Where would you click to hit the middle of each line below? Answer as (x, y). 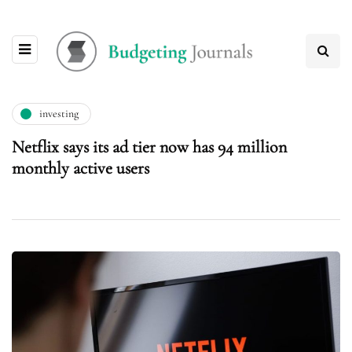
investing (59, 114)
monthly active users (81, 168)
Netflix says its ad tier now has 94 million (149, 147)
